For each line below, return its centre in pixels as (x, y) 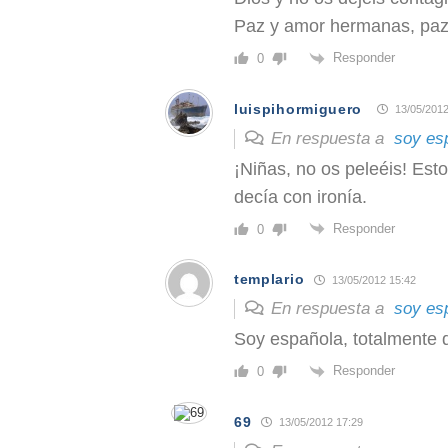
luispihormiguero (298, 108)
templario (269, 279)
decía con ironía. (300, 196)
